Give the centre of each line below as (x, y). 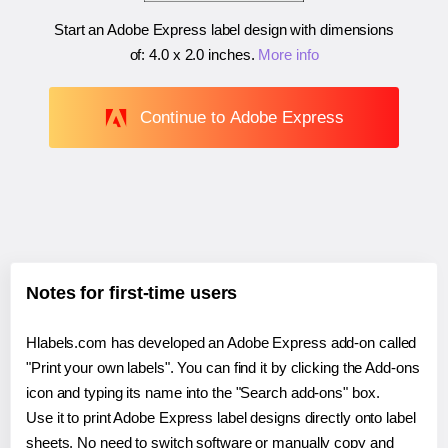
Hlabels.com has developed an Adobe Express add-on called (221, 343)
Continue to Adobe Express (241, 117)
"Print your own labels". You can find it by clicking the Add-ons (223, 368)
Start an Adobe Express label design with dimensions (224, 30)
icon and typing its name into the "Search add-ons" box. (203, 393)
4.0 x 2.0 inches (200, 55)
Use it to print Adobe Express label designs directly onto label (221, 418)
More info (288, 55)
